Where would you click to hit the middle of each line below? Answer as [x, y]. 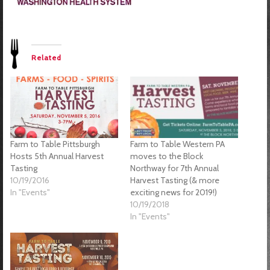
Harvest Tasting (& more [175, 180]
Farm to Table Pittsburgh [55, 144]
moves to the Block [167, 156]
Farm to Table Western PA [177, 144]
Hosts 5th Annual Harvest [57, 156]
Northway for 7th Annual [174, 168]
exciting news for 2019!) [174, 192]
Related [46, 57]
